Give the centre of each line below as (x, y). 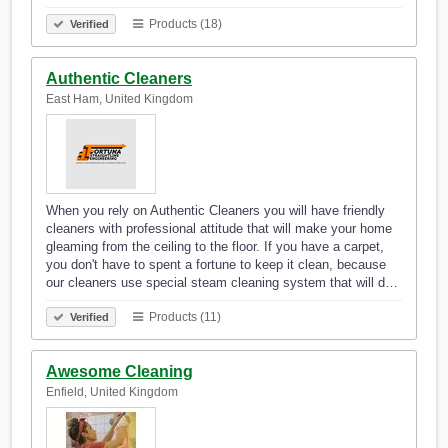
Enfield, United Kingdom (112, 392)
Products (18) (184, 24)
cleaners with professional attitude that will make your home (219, 229)
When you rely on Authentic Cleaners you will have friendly (215, 211)
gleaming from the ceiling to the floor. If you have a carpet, (215, 247)
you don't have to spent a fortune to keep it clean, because (216, 265)
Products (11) (183, 317)
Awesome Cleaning (119, 372)
